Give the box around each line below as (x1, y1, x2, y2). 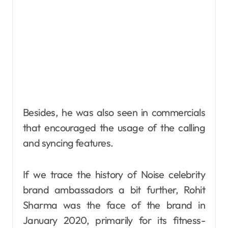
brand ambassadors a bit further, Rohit (23, 183, 205, 196)
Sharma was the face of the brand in (23, 198, 205, 211)
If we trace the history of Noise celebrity (23, 167, 205, 181)
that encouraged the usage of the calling (23, 121, 205, 134)
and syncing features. (23, 136, 113, 149)
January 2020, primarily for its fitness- (23, 213, 205, 226)
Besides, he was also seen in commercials (23, 105, 205, 119)
